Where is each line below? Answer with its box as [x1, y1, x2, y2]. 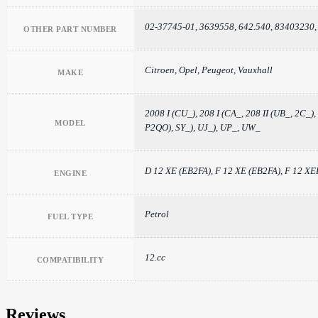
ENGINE [54, 168, 87, 177]
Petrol [145, 208, 169, 219]
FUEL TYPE [47, 212, 94, 221]
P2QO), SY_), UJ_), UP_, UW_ [145, 121, 261, 133]
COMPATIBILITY [36, 255, 104, 264]
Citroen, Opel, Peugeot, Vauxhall [145, 64, 273, 75]
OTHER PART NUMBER [23, 24, 117, 33]
